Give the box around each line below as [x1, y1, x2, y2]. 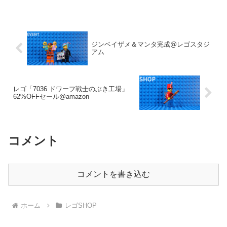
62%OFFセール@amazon [13, 93, 89, 101]
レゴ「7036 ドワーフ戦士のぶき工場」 [13, 85, 128, 93]
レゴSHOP [64, 202, 97, 210]
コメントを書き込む [77, 169, 150, 178]
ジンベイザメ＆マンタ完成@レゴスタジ [91, 41, 210, 49]
